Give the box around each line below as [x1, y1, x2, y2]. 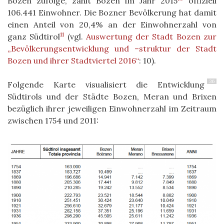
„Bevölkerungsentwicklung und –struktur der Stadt [7, 43, 216, 54]
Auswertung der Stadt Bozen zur [85, 31, 217, 42]
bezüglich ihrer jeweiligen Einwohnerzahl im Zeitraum [7, 103, 216, 114]
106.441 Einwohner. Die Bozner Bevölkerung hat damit [7, 7, 216, 18]
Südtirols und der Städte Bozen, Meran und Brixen [7, 91, 216, 102]
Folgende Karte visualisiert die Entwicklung [7, 79, 204, 90]
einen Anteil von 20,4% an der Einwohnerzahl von [7, 19, 216, 30]
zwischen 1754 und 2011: [7, 115, 98, 126]
